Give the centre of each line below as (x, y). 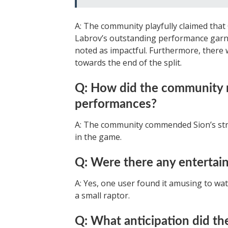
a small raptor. (102, 195)
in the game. (98, 137)
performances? (116, 104)
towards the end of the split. (128, 63)
